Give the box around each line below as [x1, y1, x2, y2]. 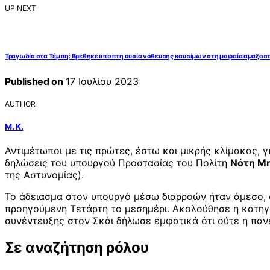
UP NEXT [5, 4, 36, 13]
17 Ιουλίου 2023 [63, 75, 139, 87]
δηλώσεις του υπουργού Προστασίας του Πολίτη [5, 157, 230, 169]
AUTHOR [5, 99, 36, 109]
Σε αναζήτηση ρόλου [5, 239, 149, 257]
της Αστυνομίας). [5, 169, 84, 181]
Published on [5, 75, 63, 87]
